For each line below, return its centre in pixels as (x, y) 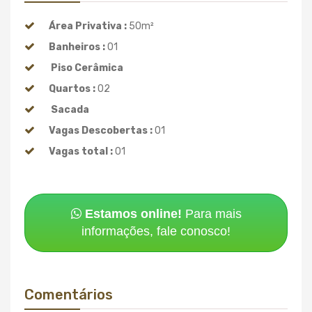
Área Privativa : (88, 26)
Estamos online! (133, 214)
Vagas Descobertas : (101, 131)
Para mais (211, 214)
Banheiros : (77, 47)
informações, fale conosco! (156, 231)
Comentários (69, 295)
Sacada (70, 110)
